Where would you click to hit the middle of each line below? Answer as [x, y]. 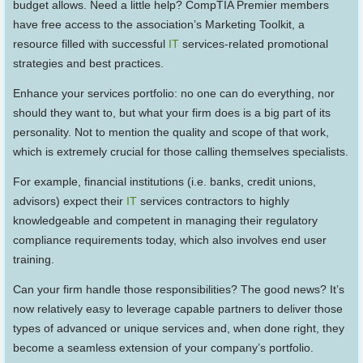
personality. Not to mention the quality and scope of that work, [171, 132]
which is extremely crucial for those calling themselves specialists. [181, 151]
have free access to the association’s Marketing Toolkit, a [159, 24]
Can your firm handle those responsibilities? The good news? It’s [179, 289]
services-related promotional [254, 43]
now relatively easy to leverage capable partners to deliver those [178, 308]
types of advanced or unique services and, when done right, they [179, 328]
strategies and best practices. [89, 63]
